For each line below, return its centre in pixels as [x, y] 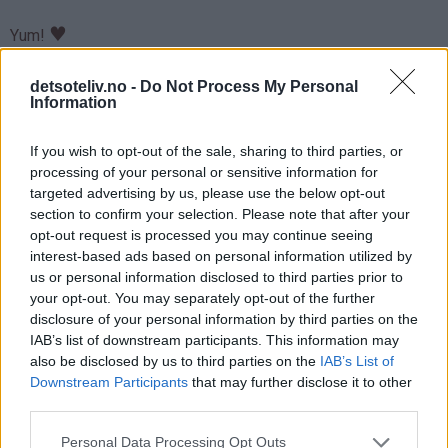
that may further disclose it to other [300, 381]
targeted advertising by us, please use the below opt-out [207, 192]
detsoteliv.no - [85, 86]
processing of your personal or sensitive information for [204, 171]
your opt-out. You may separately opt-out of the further [202, 297]
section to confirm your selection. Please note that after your [220, 213]
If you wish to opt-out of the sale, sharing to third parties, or [216, 150]
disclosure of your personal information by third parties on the [224, 318]
